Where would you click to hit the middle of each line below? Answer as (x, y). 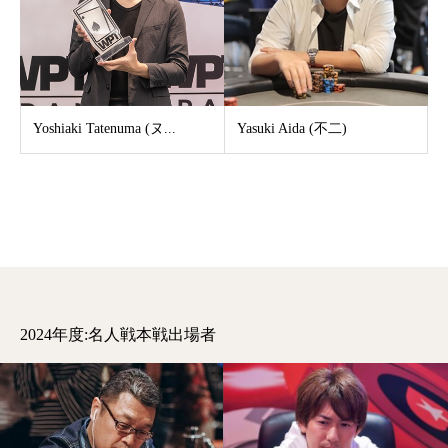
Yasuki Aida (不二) (291, 128)
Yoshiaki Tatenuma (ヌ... (104, 128)
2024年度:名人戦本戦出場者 (118, 334)
